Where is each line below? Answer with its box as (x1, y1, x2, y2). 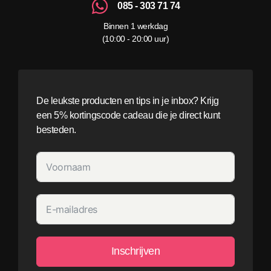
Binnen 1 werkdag (103, 21, 168, 31)
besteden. (36, 124, 76, 135)
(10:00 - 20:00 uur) (102, 33, 169, 44)
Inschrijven (111, 245, 160, 258)
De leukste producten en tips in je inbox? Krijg (36, 95, 219, 106)
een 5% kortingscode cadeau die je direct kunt (36, 109, 220, 120)
